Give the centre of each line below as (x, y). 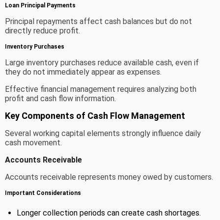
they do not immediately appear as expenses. (83, 72)
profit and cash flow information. (60, 98)
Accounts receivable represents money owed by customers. (109, 177)
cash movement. (33, 142)
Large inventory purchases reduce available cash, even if (102, 62)
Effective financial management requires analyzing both (101, 89)
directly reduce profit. (42, 30)
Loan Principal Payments (40, 5)
